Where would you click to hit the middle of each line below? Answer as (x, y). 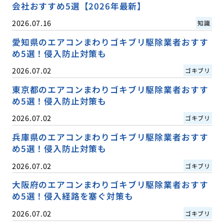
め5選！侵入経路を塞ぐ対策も (72, 196)
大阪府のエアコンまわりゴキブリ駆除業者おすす (110, 185)
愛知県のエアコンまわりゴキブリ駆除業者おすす (110, 42)
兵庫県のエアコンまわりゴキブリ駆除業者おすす (110, 137)
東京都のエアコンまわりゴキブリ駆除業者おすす (110, 90)
